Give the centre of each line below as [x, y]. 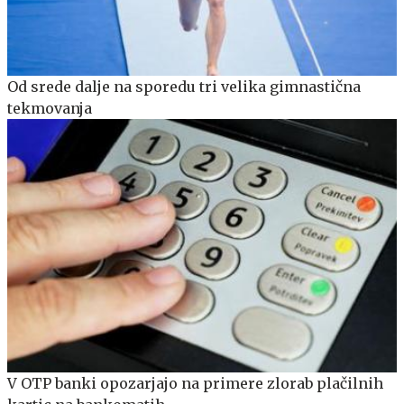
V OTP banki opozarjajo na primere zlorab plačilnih [195, 383]
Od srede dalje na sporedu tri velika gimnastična [184, 86]
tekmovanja [50, 108]
